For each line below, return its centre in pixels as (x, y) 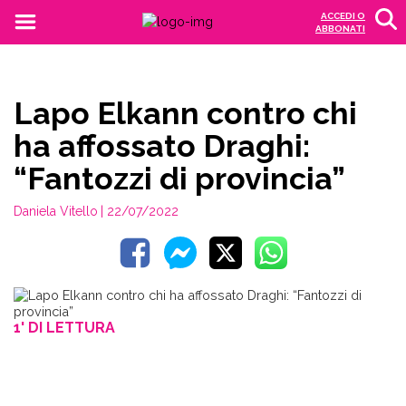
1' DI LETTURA (64, 328)
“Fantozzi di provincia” (179, 179)
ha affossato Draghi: (162, 146)
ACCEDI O (343, 16)
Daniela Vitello (56, 211)
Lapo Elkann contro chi (185, 113)
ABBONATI (340, 29)
